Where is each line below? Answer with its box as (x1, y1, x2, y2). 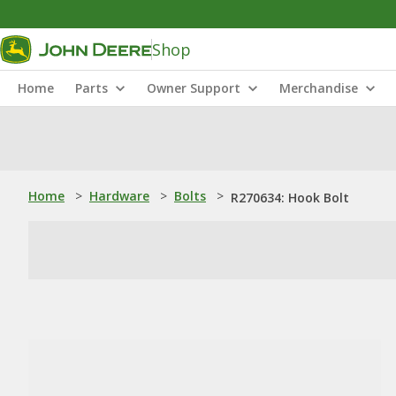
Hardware (89, 187, 149, 204)
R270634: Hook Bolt (231, 189, 349, 206)
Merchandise (279, 80, 358, 96)
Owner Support (147, 80, 240, 96)
